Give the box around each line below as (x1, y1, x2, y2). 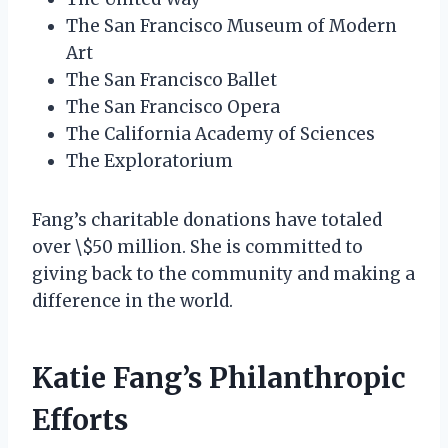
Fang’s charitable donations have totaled (32, 208, 382, 231)
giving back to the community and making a (32, 262, 415, 285)
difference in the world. (32, 289, 233, 312)
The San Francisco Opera (66, 95, 280, 118)
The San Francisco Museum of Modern (66, 14, 397, 37)
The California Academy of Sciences (66, 122, 375, 145)
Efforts (32, 401, 128, 438)
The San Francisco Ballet (66, 68, 277, 91)
